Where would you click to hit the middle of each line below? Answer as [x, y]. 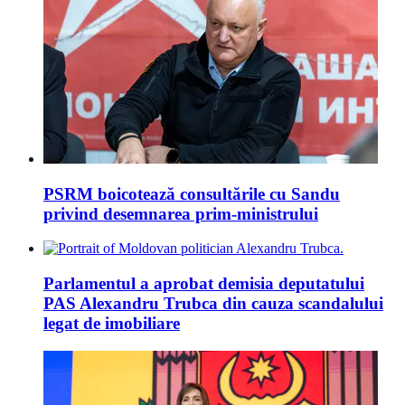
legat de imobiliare [112, 323]
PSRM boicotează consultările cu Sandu [192, 193]
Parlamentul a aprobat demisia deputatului [204, 283]
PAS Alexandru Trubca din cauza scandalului [213, 303]
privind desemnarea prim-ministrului [181, 213]
